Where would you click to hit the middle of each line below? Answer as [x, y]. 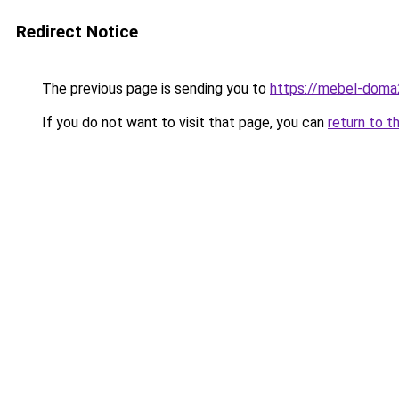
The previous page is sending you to [154, 89]
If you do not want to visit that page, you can [183, 122]
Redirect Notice [77, 32]
